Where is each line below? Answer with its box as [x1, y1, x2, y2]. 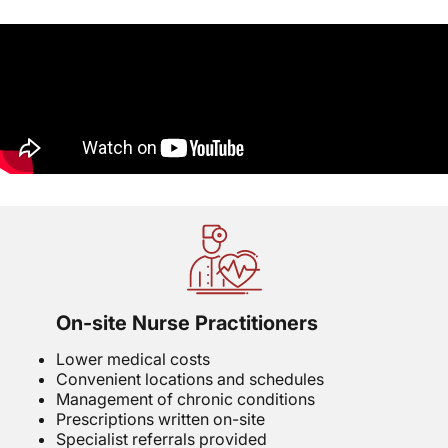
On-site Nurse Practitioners [56, 311, 318, 336]
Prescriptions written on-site [56, 409, 265, 430]
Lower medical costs [56, 349, 210, 370]
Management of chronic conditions [56, 389, 315, 410]
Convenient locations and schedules [56, 369, 324, 390]
